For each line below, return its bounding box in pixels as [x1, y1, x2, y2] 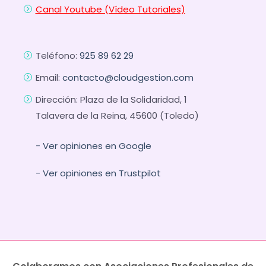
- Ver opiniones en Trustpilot [36, 167, 161, 180]
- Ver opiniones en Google [36, 139, 151, 152]
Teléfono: [35, 49, 80, 62]
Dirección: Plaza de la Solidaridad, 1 [35, 93, 187, 106]
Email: [35, 71, 62, 84]
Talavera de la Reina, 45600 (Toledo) [35, 109, 199, 122]
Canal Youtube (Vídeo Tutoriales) [35, 3, 185, 16]
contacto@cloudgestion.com [62, 71, 194, 84]
